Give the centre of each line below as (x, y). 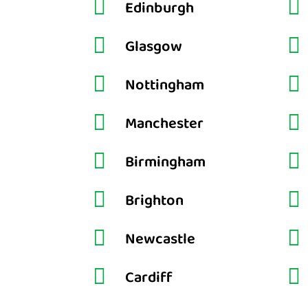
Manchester (164, 123)
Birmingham (165, 162)
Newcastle (160, 239)
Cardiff (148, 277)
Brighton (154, 200)
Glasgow (153, 46)
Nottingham (164, 85)
